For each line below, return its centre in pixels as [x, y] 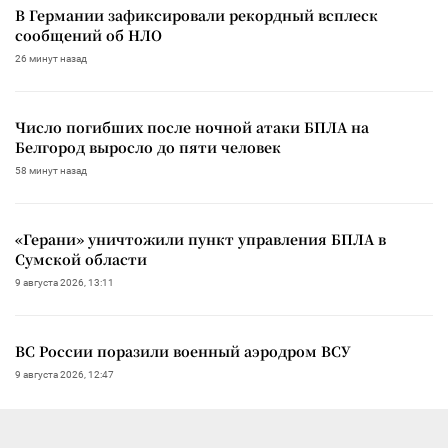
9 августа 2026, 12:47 [64, 374]
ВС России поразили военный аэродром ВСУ [183, 350]
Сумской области [81, 258]
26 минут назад [51, 58]
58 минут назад [51, 170]
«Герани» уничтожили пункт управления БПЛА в [200, 238]
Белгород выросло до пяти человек [148, 146]
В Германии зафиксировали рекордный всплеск [196, 14]
